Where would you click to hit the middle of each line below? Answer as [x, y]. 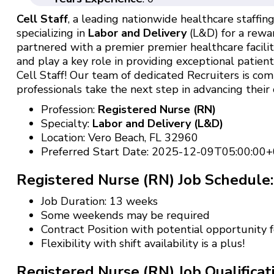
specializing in [52, 33]
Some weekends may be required [125, 215]
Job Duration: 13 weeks [99, 201]
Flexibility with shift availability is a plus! [143, 243]
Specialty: [66, 123]
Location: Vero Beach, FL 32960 [119, 137]
